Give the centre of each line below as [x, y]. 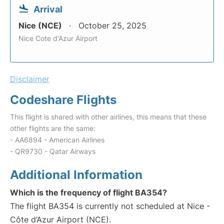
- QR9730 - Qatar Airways [53, 151]
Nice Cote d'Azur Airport [58, 38]
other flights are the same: [53, 128]
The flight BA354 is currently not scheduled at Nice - [110, 206]
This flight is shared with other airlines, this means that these [108, 117]
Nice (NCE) [41, 25]
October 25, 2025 [112, 25]
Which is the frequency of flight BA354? [88, 192]
